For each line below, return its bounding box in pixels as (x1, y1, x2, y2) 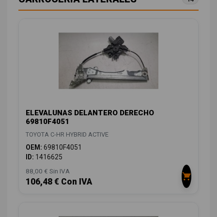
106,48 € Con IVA (26, 176, 92, 186)
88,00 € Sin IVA (26, 167, 70, 175)
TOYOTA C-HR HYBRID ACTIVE (26, 130, 108, 138)
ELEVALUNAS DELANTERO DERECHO (26, 108, 154, 117)
